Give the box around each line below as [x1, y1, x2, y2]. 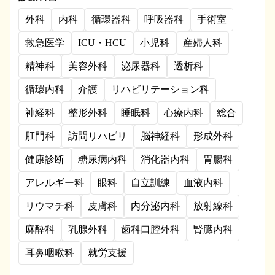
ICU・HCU [78, 37, 126, 48]
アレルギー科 [25, 177, 84, 188]
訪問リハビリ [68, 131, 127, 141]
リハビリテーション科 [111, 84, 209, 95]
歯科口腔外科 [121, 224, 180, 234]
